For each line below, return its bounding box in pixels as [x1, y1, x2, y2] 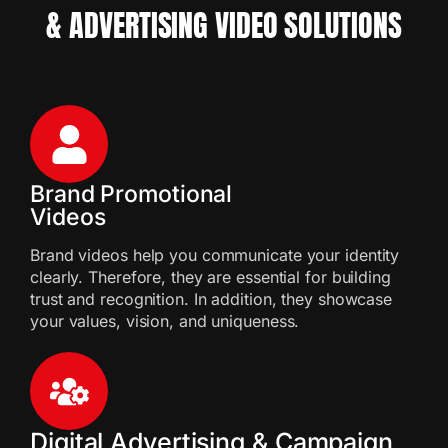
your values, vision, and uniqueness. [30, 311, 300, 331]
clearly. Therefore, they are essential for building [30, 267, 391, 287]
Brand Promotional [30, 180, 233, 208]
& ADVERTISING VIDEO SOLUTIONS [46, 3, 402, 48]
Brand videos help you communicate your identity [30, 245, 400, 265]
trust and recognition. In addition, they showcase [30, 289, 393, 309]
